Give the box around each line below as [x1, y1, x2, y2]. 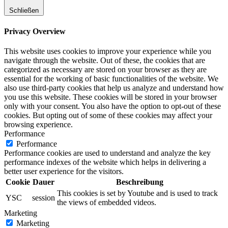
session [32, 193, 55, 203]
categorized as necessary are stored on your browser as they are [4, 65, 207, 74]
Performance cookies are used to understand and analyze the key [4, 149, 211, 158]
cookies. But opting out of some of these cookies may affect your [4, 111, 212, 120]
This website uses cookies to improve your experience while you [4, 47, 211, 56]
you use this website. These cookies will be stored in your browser [4, 93, 217, 102]
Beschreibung [116, 178, 163, 187]
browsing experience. [4, 120, 73, 129]
